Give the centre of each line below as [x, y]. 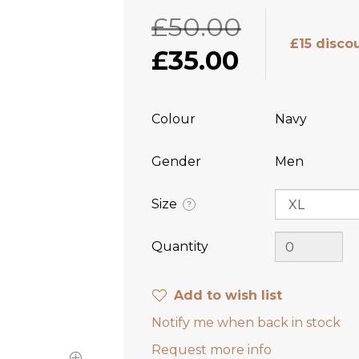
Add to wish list [228, 295]
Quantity [180, 246]
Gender [176, 161]
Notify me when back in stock [246, 323]
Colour [173, 119]
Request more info [212, 350]
